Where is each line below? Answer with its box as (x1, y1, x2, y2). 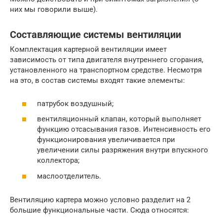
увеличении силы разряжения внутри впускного (37, 146, 208, 155)
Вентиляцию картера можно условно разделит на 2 (10, 195, 190, 204)
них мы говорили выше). (10, 5, 98, 14)
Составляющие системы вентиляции (10, 29, 181, 40)
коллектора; (37, 156, 79, 165)
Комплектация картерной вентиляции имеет (10, 45, 167, 54)
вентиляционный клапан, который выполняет (37, 114, 201, 124)
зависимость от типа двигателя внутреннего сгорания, (10, 55, 203, 65)
